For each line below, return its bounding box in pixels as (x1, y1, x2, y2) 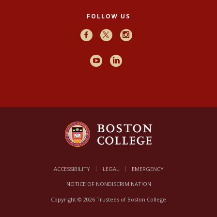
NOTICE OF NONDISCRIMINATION (66, 180, 151, 187)
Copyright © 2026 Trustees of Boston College (51, 196, 166, 203)
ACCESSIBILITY (53, 165, 90, 172)
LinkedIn (119, 57, 144, 64)
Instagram (129, 31, 156, 38)
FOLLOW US (87, 12, 130, 21)
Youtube (99, 57, 122, 64)
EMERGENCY (131, 165, 164, 172)
